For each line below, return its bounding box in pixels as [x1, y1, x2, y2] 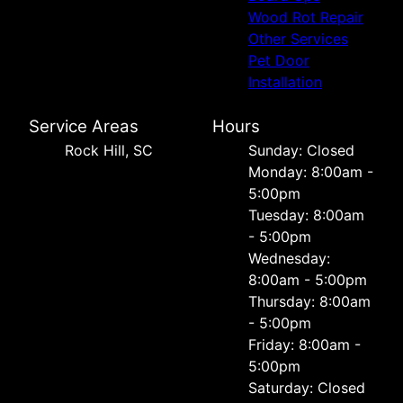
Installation [248, 73, 322, 92]
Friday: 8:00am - [248, 336, 361, 354]
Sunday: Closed [248, 141, 354, 160]
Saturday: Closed [248, 379, 365, 398]
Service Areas [29, 116, 139, 138]
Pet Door [248, 51, 309, 70]
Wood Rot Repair [248, 8, 363, 27]
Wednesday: [248, 249, 330, 268]
